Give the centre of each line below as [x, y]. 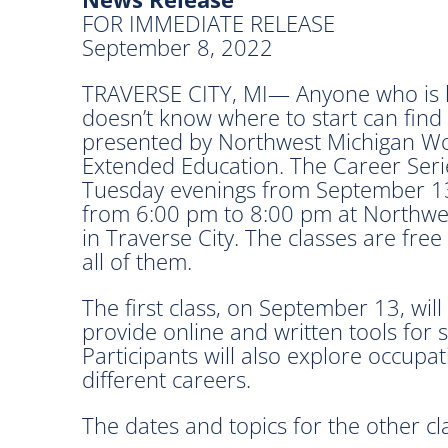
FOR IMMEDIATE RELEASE [208, 22]
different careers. [166, 378]
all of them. [137, 260]
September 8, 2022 [177, 46]
